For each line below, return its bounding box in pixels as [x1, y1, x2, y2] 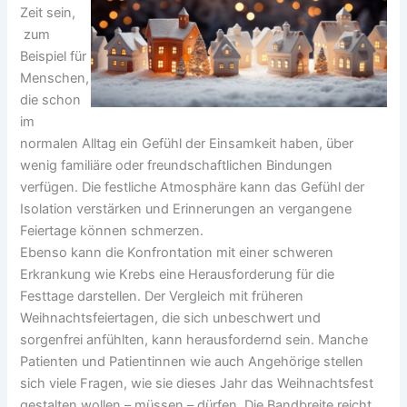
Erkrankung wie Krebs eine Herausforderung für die [20, 266, 335, 283]
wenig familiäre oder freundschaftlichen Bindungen [20, 157, 333, 174]
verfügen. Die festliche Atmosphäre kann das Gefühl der [20, 179, 365, 196]
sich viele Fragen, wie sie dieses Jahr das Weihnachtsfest [20, 375, 374, 392]
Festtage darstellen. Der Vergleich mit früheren [20, 288, 304, 305]
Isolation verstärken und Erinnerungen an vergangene [20, 201, 352, 218]
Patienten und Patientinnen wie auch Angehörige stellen [20, 353, 364, 371]
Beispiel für [20, 48, 87, 65]
